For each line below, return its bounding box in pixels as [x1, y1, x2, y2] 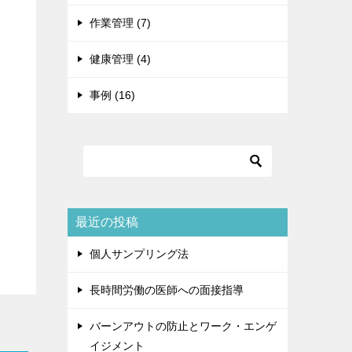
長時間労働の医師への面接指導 [90, 284, 244, 297]
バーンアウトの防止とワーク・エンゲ [90, 320, 277, 333]
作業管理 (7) [90, 16, 151, 30]
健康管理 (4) [90, 53, 151, 66]
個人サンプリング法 [90, 247, 189, 261]
